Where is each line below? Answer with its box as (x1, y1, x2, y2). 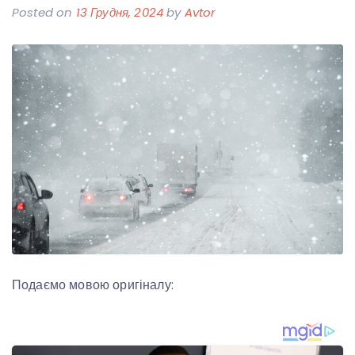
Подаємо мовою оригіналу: (12, 276, 174, 295)
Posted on (12, 4, 76, 21)
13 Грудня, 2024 (75, 4, 164, 21)
